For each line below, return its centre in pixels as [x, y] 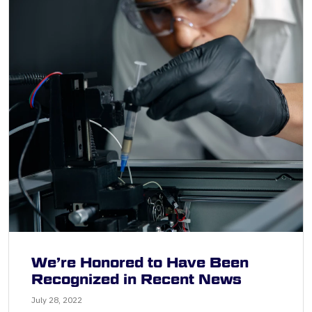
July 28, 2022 [57, 300]
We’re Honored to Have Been [140, 263]
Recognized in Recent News [136, 280]
